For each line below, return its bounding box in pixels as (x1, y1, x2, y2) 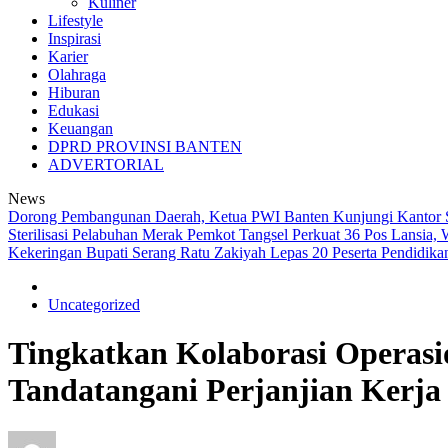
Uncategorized (48, 296, 140, 313)
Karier (48, 48, 88, 65)
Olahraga (48, 66, 106, 83)
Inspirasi (48, 30, 101, 47)
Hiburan (48, 84, 100, 101)
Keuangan (48, 120, 113, 137)
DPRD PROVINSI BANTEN (48, 138, 242, 155)
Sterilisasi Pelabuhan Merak (8, 226, 187, 243)
